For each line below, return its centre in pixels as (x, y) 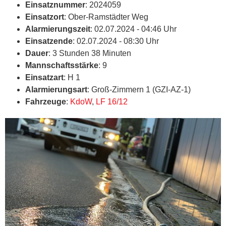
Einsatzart (44, 78)
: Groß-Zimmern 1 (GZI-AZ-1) (139, 90)
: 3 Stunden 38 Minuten (90, 53)
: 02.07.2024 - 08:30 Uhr (116, 41)
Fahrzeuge (46, 102)
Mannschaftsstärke (62, 66)
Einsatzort (45, 17)
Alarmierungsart (56, 90)
